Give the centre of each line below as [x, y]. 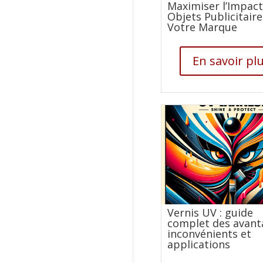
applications [199, 244]
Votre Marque [203, 27]
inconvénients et [210, 233]
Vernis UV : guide [210, 212]
